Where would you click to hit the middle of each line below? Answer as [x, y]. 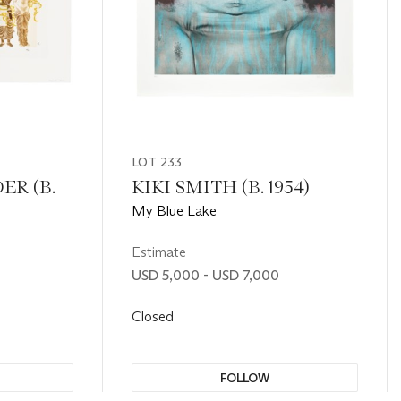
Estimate [158, 252]
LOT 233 [156, 162]
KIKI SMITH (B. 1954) [220, 187]
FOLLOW [244, 377]
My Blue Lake [174, 210]
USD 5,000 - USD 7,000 [205, 275]
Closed [154, 316]
